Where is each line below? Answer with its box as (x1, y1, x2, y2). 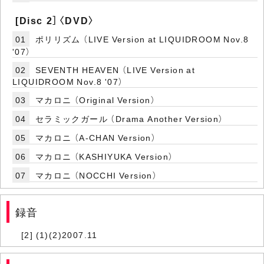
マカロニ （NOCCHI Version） (35, 169, 158, 181)
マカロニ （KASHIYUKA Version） (35, 150, 174, 163)
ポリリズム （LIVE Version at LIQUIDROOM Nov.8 (35, 33, 249, 45)
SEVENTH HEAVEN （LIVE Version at (35, 64, 196, 76)
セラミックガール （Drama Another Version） (35, 113, 224, 125)
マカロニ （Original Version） (35, 94, 156, 106)
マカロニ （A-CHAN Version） (35, 131, 157, 144)
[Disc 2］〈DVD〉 (15, 13, 95, 28)
